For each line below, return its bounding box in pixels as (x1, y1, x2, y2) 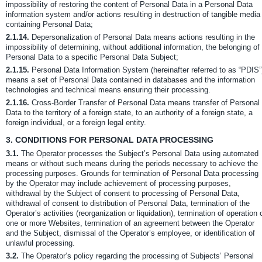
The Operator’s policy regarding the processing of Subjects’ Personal (19, 251, 254, 260)
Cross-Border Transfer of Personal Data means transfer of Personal (29, 98, 260, 107)
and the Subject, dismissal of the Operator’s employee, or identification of (6, 229, 255, 237)
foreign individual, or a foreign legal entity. (6, 118, 146, 127)
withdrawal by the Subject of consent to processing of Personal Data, (6, 189, 240, 198)
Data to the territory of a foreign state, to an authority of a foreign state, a (6, 108, 253, 117)
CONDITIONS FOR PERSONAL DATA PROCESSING (13, 135, 213, 144)
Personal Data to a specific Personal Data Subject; (6, 53, 178, 61)
